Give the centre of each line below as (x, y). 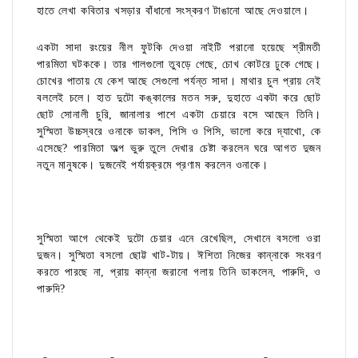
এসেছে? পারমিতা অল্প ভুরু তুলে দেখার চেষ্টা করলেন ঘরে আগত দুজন (179, 149)
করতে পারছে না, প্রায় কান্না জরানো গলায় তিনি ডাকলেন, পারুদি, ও (179, 272)
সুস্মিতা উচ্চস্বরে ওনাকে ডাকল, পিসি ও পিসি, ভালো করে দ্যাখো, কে (179, 132)
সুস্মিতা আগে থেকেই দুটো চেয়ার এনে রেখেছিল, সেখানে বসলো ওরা (179, 239)
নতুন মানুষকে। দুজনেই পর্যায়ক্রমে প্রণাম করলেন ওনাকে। (153, 165)
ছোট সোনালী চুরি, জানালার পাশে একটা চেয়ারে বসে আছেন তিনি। (179, 115)
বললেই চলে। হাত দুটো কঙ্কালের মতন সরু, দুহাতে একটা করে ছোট (179, 98)
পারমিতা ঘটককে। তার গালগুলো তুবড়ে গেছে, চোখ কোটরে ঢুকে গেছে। (179, 65)
